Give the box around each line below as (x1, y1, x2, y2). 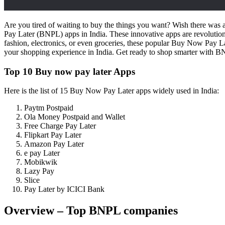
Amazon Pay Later (24, 140, 84, 149)
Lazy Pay (24, 167, 54, 176)
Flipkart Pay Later (24, 131, 81, 140)
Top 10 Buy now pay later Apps (4, 66, 135, 77)
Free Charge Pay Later (24, 122, 96, 131)
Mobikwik (24, 158, 57, 167)
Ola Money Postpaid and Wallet (24, 113, 125, 122)
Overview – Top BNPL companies (4, 204, 178, 217)
